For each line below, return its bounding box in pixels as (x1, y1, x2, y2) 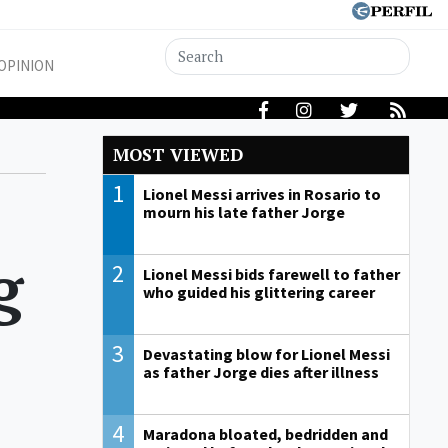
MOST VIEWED (113, 143, 243, 167)
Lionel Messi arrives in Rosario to (142, 184, 381, 205)
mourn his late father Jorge (142, 202, 345, 223)
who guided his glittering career (142, 282, 375, 303)
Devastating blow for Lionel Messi (142, 344, 390, 365)
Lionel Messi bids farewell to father (142, 264, 400, 285)
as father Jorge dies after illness (142, 362, 379, 383)
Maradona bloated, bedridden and (142, 424, 388, 445)
